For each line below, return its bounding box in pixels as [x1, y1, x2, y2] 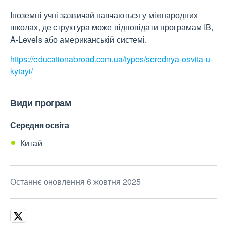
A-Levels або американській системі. [10, 33, 147, 46]
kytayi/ [10, 65, 33, 78]
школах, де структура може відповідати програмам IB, [10, 21, 213, 33]
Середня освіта [10, 119, 69, 131]
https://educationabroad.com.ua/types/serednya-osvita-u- [10, 53, 213, 65]
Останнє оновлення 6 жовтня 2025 [10, 176, 141, 188]
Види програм [10, 96, 71, 110]
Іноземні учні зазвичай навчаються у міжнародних [10, 9, 198, 21]
